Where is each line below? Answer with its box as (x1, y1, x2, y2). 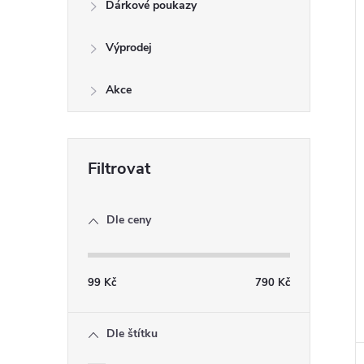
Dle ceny (106, 212, 151, 227)
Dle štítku (106, 326, 158, 341)
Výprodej (106, 40, 152, 55)
